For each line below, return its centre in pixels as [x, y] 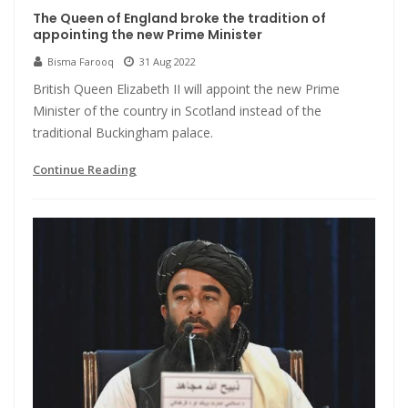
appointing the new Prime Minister [148, 34]
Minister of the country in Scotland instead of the [177, 110]
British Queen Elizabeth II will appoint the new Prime [186, 88]
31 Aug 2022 [168, 61]
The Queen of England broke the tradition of [179, 18]
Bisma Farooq [81, 61]
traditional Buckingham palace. [123, 132]
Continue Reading [85, 169]
